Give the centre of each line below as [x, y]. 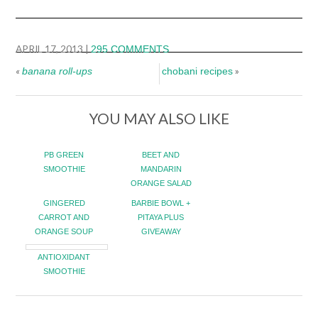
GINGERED [64, 203]
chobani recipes [198, 71]
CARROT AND [64, 218]
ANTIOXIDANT [64, 257]
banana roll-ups [57, 71]
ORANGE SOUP [64, 232]
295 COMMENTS [130, 50]
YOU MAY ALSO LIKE [159, 119]
